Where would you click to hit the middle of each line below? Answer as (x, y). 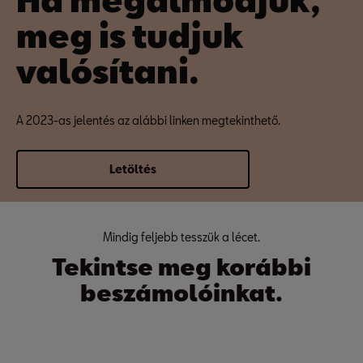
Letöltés (133, 169)
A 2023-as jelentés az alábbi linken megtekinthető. (148, 120)
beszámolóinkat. (181, 293)
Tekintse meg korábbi (181, 267)
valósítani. (108, 70)
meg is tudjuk (130, 35)
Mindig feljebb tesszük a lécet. (181, 237)
